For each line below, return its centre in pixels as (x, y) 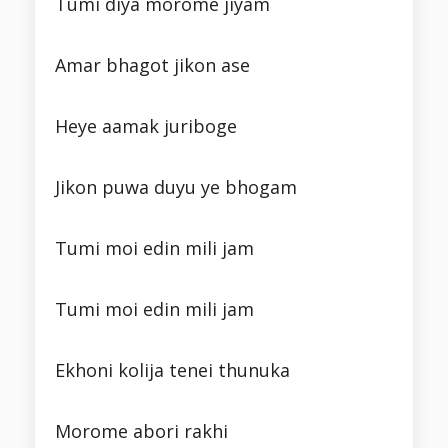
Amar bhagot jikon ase (152, 65)
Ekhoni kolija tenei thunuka (172, 370)
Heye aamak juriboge (146, 126)
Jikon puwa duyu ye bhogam (176, 187)
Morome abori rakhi (141, 431)
